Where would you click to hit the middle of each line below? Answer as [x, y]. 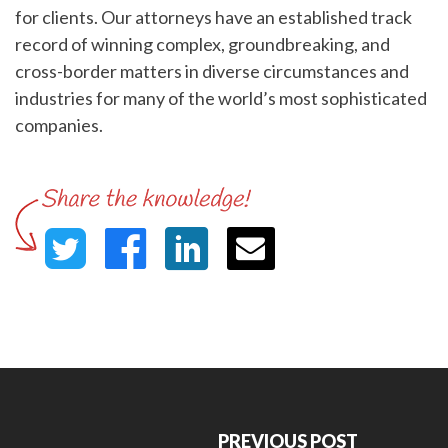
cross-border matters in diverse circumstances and [212, 71]
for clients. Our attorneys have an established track [213, 17]
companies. [59, 125]
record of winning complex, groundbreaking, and [202, 44]
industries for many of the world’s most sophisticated [221, 98]
